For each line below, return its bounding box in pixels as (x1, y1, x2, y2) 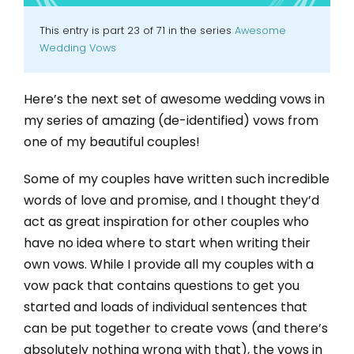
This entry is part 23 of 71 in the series (39, 24, 235, 38)
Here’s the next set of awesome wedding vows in (23, 90, 325, 109)
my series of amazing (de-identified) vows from (23, 111, 318, 130)
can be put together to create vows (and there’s (23, 319, 328, 338)
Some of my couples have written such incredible (23, 170, 330, 189)
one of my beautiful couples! (23, 133, 200, 152)
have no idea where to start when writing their (23, 234, 311, 253)
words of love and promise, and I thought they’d (23, 191, 319, 210)
